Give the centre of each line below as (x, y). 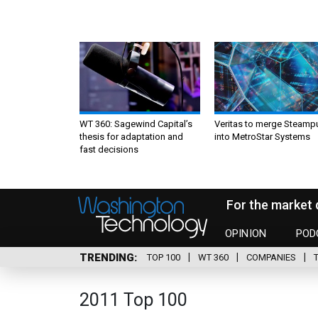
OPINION (246, 234)
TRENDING (107, 257)
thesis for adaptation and (131, 136)
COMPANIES (271, 258)
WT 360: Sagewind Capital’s (136, 124)
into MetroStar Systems (262, 136)
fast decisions (109, 149)
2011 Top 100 (133, 300)
